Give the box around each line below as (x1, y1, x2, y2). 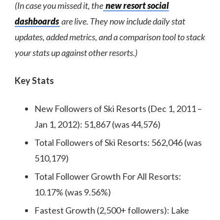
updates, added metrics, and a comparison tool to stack (15, 31, 205, 42)
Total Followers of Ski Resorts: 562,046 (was (34, 137, 202, 148)
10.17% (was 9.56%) (34, 187, 111, 197)
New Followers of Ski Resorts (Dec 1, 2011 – (34, 103, 202, 114)
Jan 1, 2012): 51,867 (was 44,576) (34, 119, 161, 130)
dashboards (15, 16, 59, 27)
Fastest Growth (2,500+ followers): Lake (34, 205, 189, 216)
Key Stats (15, 75, 54, 86)
